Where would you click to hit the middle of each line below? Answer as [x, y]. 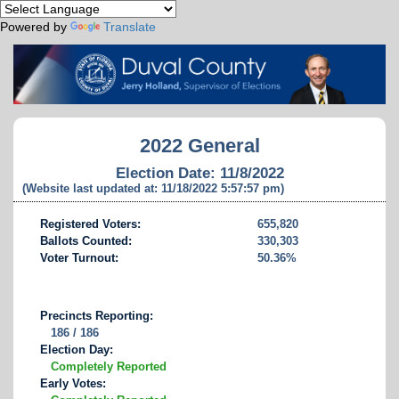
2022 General [199, 145]
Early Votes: [73, 383]
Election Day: [77, 349]
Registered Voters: [90, 224]
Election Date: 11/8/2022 [199, 173]
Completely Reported [108, 366]
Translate [130, 27]
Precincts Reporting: [97, 315]
